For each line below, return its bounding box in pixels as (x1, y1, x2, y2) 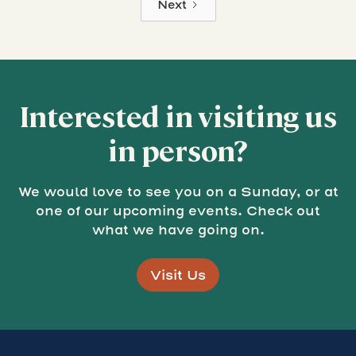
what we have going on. (91, 221, 265, 238)
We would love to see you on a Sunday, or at (17, 183, 339, 199)
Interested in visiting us (19, 95, 337, 133)
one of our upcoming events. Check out (36, 202, 320, 219)
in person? (108, 130, 248, 168)
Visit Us (150, 266, 206, 283)
